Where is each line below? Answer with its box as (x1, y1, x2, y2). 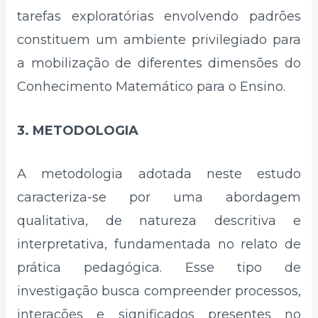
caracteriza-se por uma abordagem (17, 190, 301, 206)
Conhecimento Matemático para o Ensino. (17, 78, 285, 94)
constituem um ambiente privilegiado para (17, 31, 301, 48)
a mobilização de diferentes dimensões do (17, 55, 301, 71)
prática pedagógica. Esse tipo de (17, 260, 301, 276)
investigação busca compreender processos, (17, 283, 301, 300)
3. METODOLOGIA (17, 122, 138, 138)
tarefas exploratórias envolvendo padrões (17, 8, 301, 24)
